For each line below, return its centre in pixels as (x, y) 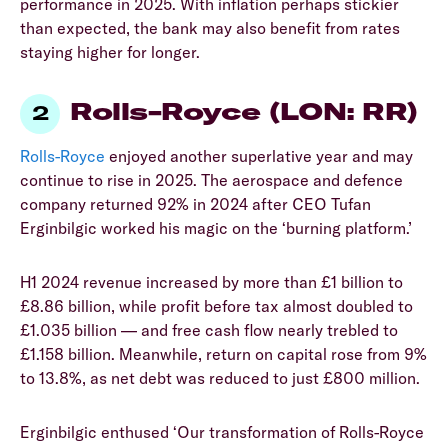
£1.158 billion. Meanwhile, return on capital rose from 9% (223, 354)
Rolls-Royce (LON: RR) (244, 111)
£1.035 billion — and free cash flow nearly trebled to (209, 330)
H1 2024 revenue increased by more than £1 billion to (211, 282)
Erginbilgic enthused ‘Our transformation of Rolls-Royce (222, 432)
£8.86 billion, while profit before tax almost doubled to (216, 306)
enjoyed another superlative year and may (259, 156)
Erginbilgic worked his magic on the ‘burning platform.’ (216, 228)
